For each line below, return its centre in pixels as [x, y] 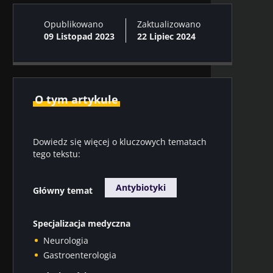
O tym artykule [76, 99]
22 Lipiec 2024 [166, 36]
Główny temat [63, 190]
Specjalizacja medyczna [82, 223]
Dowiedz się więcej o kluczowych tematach [120, 142]
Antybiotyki [141, 187]
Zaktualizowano [169, 24]
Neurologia [66, 240]
